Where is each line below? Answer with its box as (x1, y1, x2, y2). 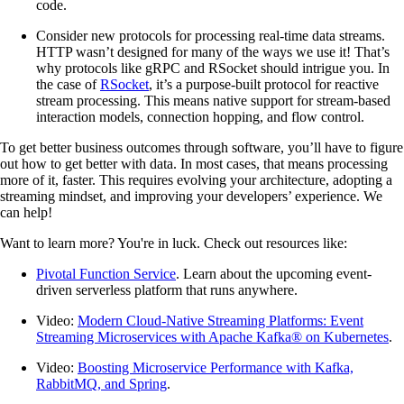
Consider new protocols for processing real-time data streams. (36, 27, 385, 43)
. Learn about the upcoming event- (176, 265, 372, 281)
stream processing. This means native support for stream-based (36, 92, 390, 108)
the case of (36, 76, 100, 92)
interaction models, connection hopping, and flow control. (36, 108, 364, 124)
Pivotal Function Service (36, 265, 176, 281)
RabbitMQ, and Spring (36, 375, 167, 391)
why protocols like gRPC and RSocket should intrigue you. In (36, 60, 390, 76)
